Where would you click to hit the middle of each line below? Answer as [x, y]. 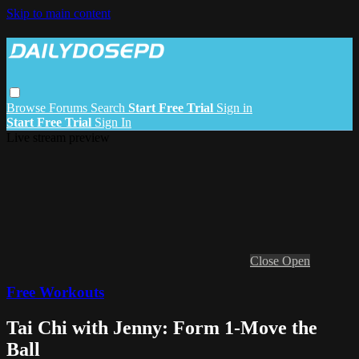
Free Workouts [55, 292]
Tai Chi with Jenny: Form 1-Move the [162, 327]
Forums [70, 107]
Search [109, 107]
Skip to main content [58, 13]
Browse [28, 107]
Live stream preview [58, 137]
